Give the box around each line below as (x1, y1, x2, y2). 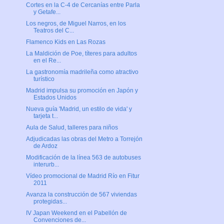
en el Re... (33, 57, 61, 64)
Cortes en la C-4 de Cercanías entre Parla (25, 1, 140, 9)
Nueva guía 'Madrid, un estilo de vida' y (25, 105, 132, 113)
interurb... (33, 161, 59, 168)
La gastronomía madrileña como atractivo (25, 68, 138, 76)
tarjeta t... (33, 112, 58, 120)
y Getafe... (33, 8, 60, 16)
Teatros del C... (33, 27, 74, 34)
